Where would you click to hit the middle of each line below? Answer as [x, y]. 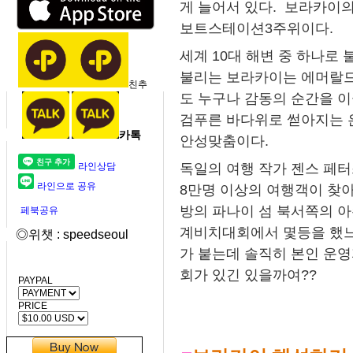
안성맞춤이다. [224, 141]
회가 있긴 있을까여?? [248, 275]
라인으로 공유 [67, 186]
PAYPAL [30, 281]
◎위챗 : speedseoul [67, 234]
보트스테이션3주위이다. [256, 28]
